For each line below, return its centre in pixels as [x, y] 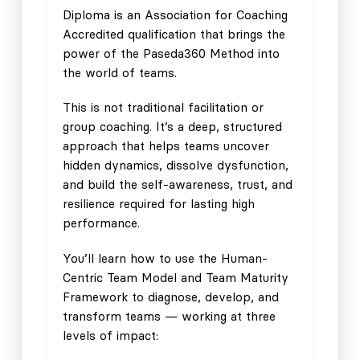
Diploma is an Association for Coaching [175, 14]
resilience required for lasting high [158, 204]
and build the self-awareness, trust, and [177, 185]
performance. [101, 223]
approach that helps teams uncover [166, 146]
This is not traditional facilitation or [163, 108]
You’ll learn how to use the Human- [165, 259]
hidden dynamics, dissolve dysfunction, [175, 166]
